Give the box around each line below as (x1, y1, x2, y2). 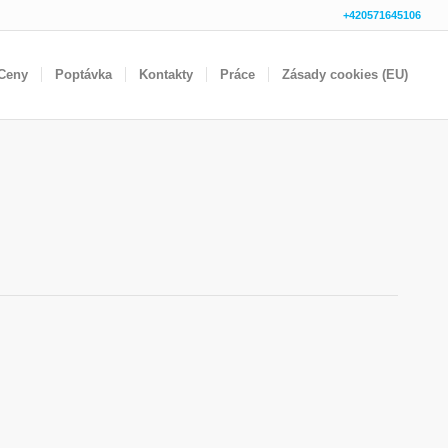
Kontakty (138, 67, 193, 82)
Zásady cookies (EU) (281, 67, 408, 82)
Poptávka (54, 67, 112, 82)
